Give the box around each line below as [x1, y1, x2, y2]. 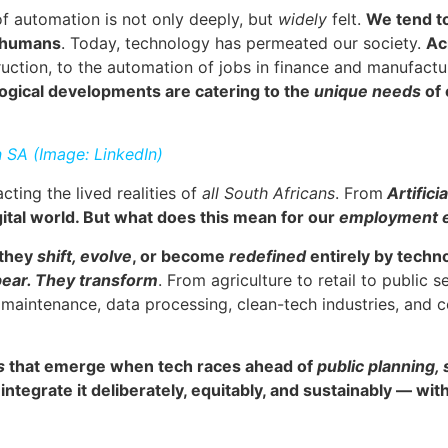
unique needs [314, 81, 421, 102]
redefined [229, 245, 310, 266]
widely [278, 9, 327, 30]
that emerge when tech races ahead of [5, 356, 317, 376]
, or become [132, 245, 229, 266]
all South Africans [197, 183, 335, 204]
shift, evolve [37, 245, 132, 266]
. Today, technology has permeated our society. [61, 33, 426, 54]
